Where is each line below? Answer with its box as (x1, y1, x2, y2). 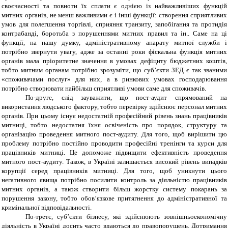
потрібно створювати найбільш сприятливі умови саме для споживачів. (2, 84, 206, 93)
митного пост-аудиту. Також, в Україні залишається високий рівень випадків (2, 158, 227, 166)
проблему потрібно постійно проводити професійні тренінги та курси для (2, 139, 227, 148)
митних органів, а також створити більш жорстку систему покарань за (2, 185, 227, 193)
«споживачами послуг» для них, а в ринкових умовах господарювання (2, 75, 227, 83)
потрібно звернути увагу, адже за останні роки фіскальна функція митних (2, 48, 227, 56)
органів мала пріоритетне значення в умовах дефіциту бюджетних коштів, (2, 57, 227, 65)
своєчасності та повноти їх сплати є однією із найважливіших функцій (2, 2, 227, 10)
